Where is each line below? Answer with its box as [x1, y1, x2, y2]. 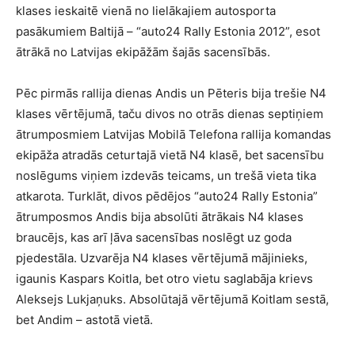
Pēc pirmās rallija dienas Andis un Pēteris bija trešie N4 [16, 86, 326, 101]
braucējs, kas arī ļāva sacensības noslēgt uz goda [16, 230, 292, 245]
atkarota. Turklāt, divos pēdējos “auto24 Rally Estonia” [16, 189, 318, 204]
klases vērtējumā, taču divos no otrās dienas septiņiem [16, 106, 323, 121]
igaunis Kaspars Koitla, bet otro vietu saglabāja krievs [16, 271, 313, 286]
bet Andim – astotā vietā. [16, 312, 153, 327]
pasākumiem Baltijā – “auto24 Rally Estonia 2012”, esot [16, 24, 320, 39]
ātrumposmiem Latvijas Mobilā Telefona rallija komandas [16, 127, 331, 142]
